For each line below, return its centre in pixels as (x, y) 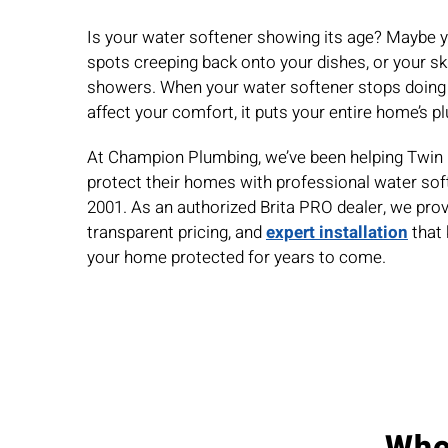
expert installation (336, 232)
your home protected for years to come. (236, 257)
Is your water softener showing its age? (236, 37)
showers (119, 87)
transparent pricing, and (176, 232)
